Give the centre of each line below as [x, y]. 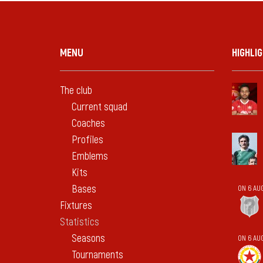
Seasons [88, 238]
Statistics [80, 222]
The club [76, 90]
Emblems [90, 156]
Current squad [100, 107]
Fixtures [76, 205]
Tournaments [97, 255]
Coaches [88, 123]
